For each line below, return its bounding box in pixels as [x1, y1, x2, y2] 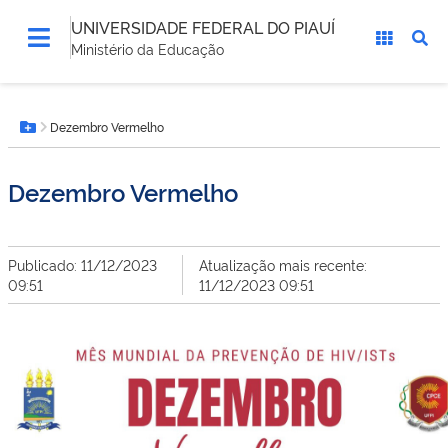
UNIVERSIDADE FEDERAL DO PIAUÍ [71, 16, 335, 38]
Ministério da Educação [71, 39, 224, 58]
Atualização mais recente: [198, 255, 367, 274]
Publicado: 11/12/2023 [8, 255, 157, 274]
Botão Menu [26, 125, 123, 149]
